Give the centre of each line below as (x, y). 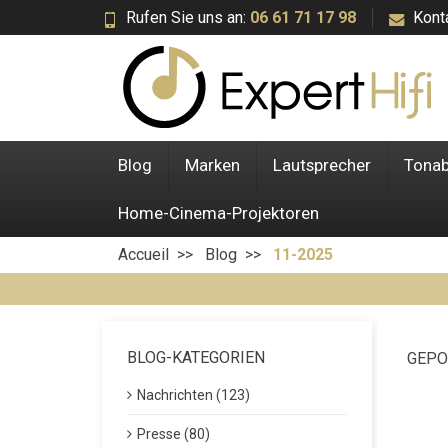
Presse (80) (173, 434)
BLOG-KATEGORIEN (196, 357)
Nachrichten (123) (193, 395)
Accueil (143, 254)
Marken (212, 165)
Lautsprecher (322, 165)
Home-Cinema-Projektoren (218, 213)
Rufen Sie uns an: (188, 17)
